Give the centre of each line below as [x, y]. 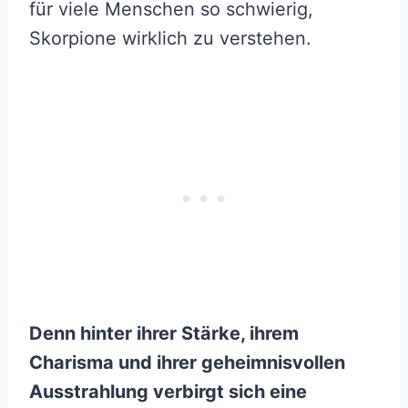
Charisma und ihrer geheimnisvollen [187, 363]
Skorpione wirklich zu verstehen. [170, 39]
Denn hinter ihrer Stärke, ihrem [164, 334]
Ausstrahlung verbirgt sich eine [168, 392]
